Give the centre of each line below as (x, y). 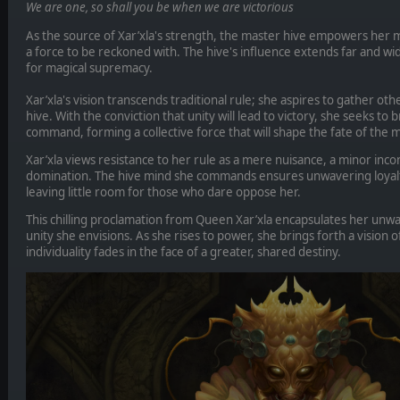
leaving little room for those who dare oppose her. (163, 192)
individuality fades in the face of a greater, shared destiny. (183, 252)
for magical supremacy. (89, 67)
